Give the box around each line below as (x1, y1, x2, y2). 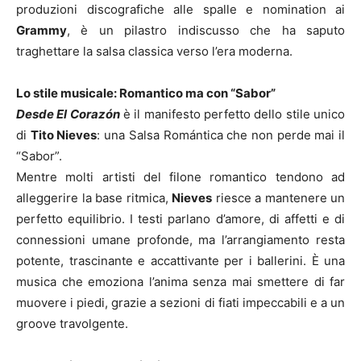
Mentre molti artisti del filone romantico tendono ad (16, 168, 345, 185)
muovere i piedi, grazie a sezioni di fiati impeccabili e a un (16, 294, 345, 310)
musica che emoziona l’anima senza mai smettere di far (16, 273, 345, 289)
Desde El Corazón (16, 106, 120, 122)
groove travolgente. (16, 315, 128, 331)
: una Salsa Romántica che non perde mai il (97, 127, 346, 143)
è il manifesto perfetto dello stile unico (119, 106, 346, 122)
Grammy (16, 22, 67, 38)
